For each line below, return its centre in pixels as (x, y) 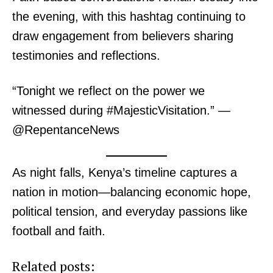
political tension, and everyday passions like (130, 212)
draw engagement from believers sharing (123, 36)
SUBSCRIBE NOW (136, 228)
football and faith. (59, 231)
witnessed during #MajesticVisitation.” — (121, 111)
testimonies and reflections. (86, 56)
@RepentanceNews (66, 130)
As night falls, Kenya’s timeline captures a (125, 173)
